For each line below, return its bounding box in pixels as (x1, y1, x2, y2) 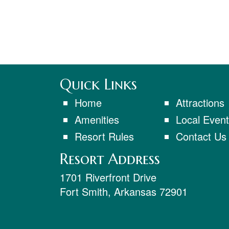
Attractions (175, 95, 224, 110)
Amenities (74, 111, 119, 127)
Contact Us (175, 128, 226, 144)
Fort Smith (60, 184, 108, 199)
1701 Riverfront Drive (60, 169, 156, 185)
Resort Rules (74, 128, 134, 144)
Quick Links (60, 75, 137, 94)
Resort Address (60, 149, 160, 168)
